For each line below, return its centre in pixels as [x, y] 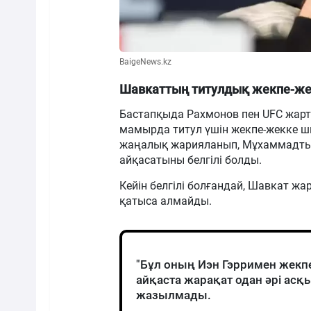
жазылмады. [174, 295]
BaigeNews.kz [145, 61]
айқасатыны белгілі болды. [191, 160]
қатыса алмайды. [166, 201]
